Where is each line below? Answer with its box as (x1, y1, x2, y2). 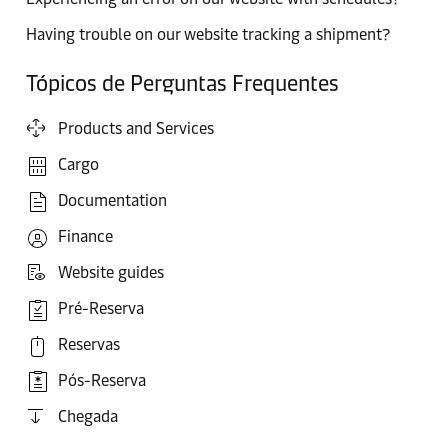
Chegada (58, 407, 118, 426)
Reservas (58, 335, 120, 354)
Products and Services (58, 119, 214, 138)
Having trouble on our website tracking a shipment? (26, 25, 390, 44)
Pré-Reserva (58, 299, 144, 318)
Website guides (58, 263, 164, 282)
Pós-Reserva (58, 371, 146, 390)
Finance (58, 227, 113, 246)
